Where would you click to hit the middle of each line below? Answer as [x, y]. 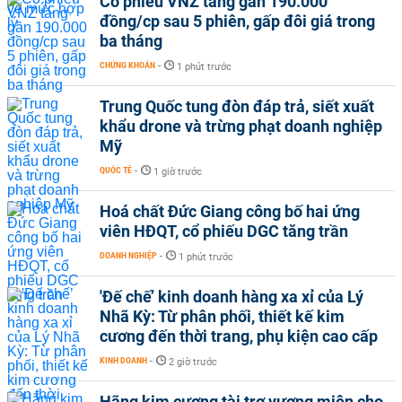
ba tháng [131, 41]
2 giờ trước [193, 362]
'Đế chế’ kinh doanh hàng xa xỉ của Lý [232, 297]
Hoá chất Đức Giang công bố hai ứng [230, 211]
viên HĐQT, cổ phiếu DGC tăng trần [224, 231]
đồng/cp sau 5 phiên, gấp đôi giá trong [237, 21]
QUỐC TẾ [116, 170]
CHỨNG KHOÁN [127, 65]
